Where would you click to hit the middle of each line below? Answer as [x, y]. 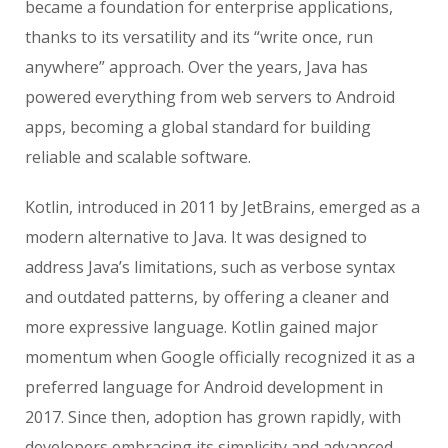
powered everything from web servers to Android [210, 96]
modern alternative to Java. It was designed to [196, 236]
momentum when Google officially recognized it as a [220, 356]
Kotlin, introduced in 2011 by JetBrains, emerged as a [222, 206]
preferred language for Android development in [204, 386]
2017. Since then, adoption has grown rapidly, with [213, 416]
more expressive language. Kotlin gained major [201, 326]
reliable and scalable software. [138, 156]
